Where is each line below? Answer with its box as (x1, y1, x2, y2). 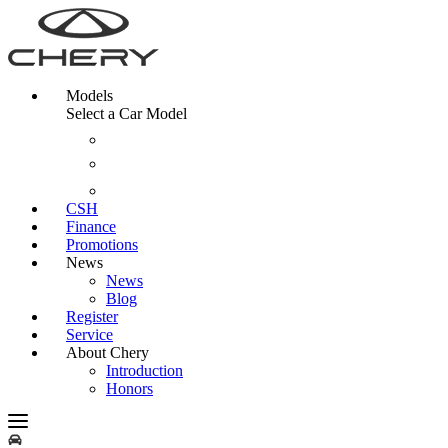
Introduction (106, 362, 183, 379)
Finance (66, 218, 116, 235)
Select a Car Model (66, 105, 187, 122)
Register (66, 308, 118, 325)
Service (66, 326, 113, 343)
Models (66, 87, 113, 104)
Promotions (66, 236, 138, 253)
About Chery (66, 344, 149, 361)
